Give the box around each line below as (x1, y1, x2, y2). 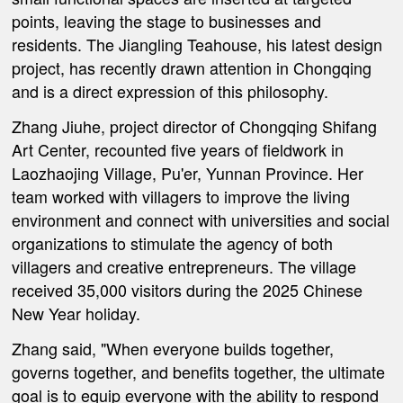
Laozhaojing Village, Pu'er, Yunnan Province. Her (12, 160, 364, 184)
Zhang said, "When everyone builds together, (12, 336, 335, 360)
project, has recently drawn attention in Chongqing (12, 56, 372, 80)
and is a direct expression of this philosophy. (12, 79, 329, 103)
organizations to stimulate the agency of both (12, 230, 334, 255)
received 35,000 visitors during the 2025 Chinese (12, 277, 363, 301)
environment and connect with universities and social (12, 207, 390, 231)
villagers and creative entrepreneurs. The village (12, 254, 357, 278)
